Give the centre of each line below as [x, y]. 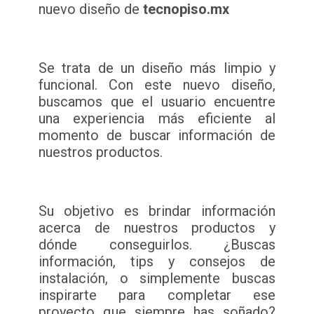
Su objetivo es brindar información [157, 211]
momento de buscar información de [157, 136]
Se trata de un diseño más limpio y [157, 68]
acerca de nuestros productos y [157, 228]
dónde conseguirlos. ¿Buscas [157, 245]
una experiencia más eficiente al [157, 119]
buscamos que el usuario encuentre [157, 102]
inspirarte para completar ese [157, 295]
